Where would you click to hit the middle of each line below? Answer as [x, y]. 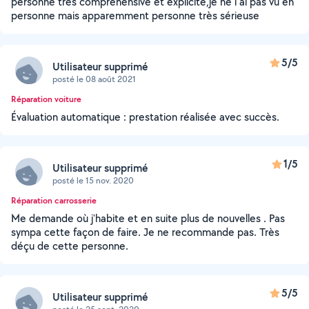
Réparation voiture [46, 99]
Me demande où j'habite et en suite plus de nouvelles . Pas [148, 218]
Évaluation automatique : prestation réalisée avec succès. [145, 117]
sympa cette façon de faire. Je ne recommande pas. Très [145, 232]
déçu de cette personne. [70, 246]
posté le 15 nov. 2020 [93, 180]
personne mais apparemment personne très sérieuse [135, 16]
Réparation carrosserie [54, 200]
